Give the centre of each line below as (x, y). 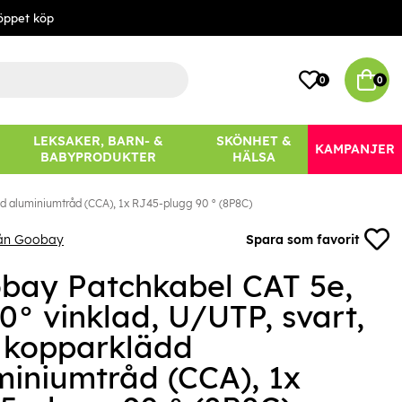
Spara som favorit (303, 240)
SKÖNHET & (254, 141)
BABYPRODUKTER (99, 157)
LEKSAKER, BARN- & (99, 141)
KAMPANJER (355, 149)
